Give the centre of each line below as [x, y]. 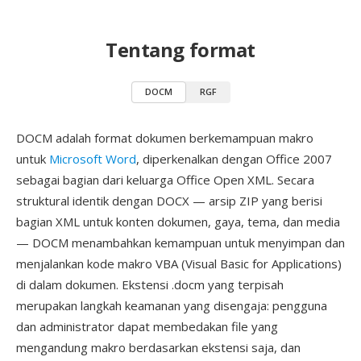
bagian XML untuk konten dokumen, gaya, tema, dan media [178, 222]
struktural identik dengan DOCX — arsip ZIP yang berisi [169, 201]
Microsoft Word [93, 159]
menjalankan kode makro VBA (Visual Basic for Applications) [179, 263]
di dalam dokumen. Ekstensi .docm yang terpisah [150, 284]
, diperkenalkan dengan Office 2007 [234, 159]
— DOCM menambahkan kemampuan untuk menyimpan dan [180, 243]
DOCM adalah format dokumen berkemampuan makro [165, 138]
